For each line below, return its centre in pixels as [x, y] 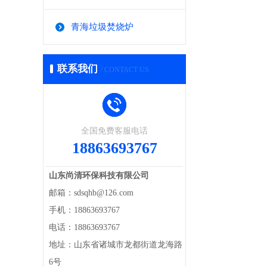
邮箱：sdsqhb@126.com [91, 193]
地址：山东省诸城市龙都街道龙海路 [116, 245]
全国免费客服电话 [114, 131]
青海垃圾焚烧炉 [102, 27]
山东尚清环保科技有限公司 [99, 176]
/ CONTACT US [125, 70]
